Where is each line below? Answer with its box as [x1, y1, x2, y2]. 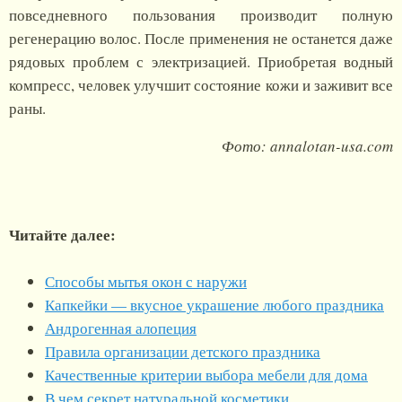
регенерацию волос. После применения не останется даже [9, 28, 393, 49]
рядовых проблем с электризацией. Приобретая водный [9, 51, 393, 73]
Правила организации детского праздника [45, 341, 320, 363]
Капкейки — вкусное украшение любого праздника [45, 294, 384, 316]
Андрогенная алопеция [45, 318, 197, 339]
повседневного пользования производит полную [9, 4, 393, 26]
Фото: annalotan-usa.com [222, 135, 393, 157]
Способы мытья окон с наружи [45, 271, 247, 293]
